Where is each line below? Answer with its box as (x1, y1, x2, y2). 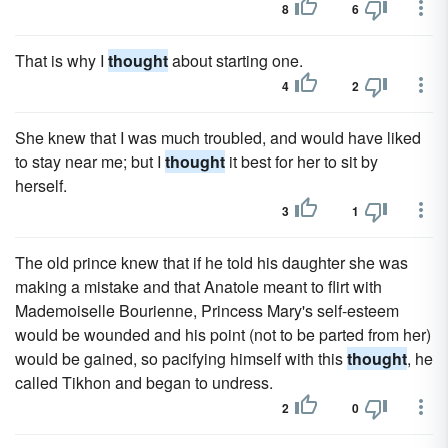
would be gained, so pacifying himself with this (15, 347, 347, 370)
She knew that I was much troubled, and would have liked (15, 126, 421, 149)
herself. (15, 174, 67, 197)
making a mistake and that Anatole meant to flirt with (15, 275, 382, 298)
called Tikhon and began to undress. (15, 371, 273, 394)
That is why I (15, 49, 108, 72)
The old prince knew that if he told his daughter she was (15, 251, 408, 274)
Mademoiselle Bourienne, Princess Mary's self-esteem (15, 299, 399, 322)
